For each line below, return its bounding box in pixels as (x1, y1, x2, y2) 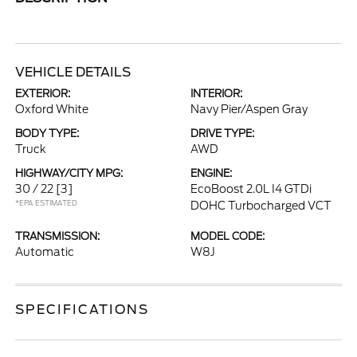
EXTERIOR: (15, 88, 71, 100)
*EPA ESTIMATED (15, 198, 78, 207)
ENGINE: (190, 167, 232, 179)
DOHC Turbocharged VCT (190, 199, 331, 212)
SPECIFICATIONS (15, 302, 150, 317)
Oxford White (15, 103, 89, 116)
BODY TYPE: (15, 127, 80, 139)
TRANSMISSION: (15, 230, 100, 242)
